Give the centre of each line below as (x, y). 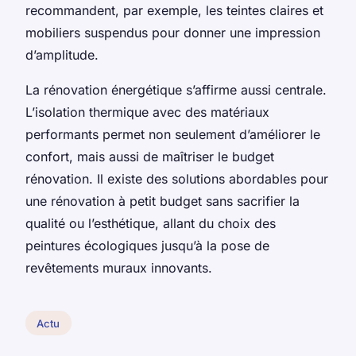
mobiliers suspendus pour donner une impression (173, 32)
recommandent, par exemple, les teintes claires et (174, 10)
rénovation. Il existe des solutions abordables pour (177, 178)
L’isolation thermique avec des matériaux (147, 112)
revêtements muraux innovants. (119, 267)
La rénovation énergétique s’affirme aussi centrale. (176, 89)
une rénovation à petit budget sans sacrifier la (163, 201)
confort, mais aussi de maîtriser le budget (150, 156)
